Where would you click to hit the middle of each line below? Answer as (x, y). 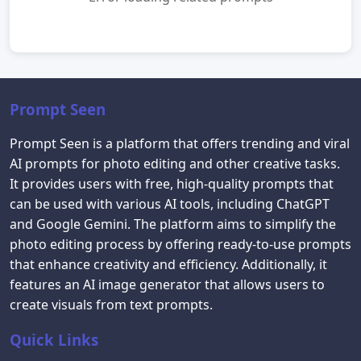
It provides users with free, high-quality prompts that (172, 184)
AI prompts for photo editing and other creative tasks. (175, 164)
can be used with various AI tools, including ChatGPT (170, 204)
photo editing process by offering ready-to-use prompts (180, 244)
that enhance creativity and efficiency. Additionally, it (168, 264)
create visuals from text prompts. (111, 305)
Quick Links (54, 340)
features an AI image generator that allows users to (167, 284)
